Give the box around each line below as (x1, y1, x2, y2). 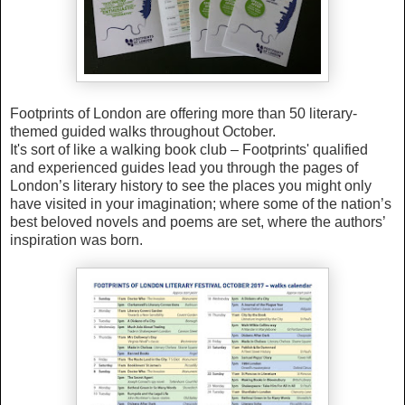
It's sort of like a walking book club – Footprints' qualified (10, 141, 368, 157)
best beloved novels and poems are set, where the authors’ (10, 213, 385, 230)
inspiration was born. (10, 231, 143, 248)
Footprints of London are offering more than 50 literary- (10, 105, 357, 121)
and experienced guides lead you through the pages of (10, 159, 358, 175)
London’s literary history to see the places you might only (10, 177, 372, 193)
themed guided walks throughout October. (10, 123, 276, 139)
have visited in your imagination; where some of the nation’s (10, 195, 391, 212)
